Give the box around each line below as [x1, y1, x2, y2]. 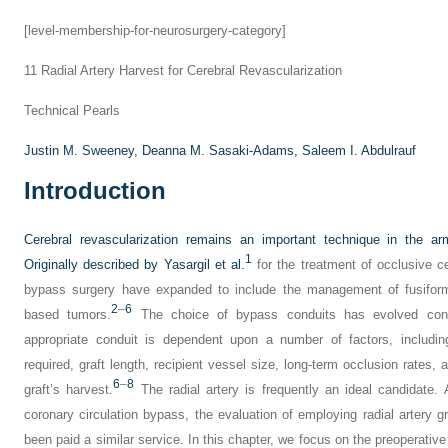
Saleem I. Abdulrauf [302, 143, 416, 158]
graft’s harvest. [24, 382, 114, 397]
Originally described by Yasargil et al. [24, 257, 245, 272]
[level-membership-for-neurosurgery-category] [24, 23, 286, 38]
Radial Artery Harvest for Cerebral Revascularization [37, 63, 342, 78]
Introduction [24, 177, 166, 204]
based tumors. [24, 307, 112, 322]
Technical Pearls [24, 103, 120, 118]
